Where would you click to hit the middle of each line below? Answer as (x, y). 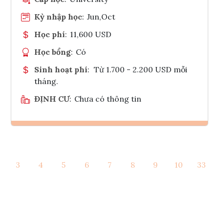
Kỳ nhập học (58, 16)
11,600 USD (91, 34)
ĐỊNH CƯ (52, 99)
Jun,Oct (101, 16)
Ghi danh (122, 142)
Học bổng (53, 52)
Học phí (50, 34)
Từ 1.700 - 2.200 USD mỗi (140, 69)
